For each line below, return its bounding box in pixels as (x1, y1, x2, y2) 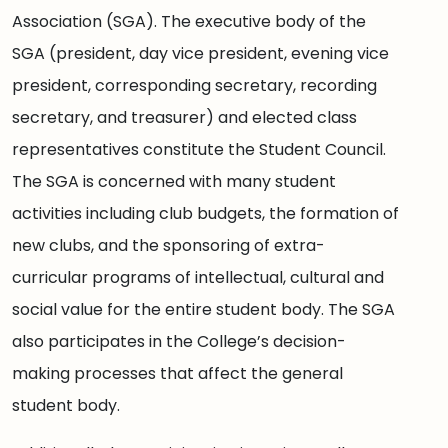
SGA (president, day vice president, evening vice (12, 42, 389, 65)
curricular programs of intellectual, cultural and (12, 266, 384, 289)
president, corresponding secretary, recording (12, 74, 377, 97)
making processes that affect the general (12, 362, 343, 385)
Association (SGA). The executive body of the (12, 10, 366, 33)
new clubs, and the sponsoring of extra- (12, 234, 325, 257)
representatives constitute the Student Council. (12, 138, 386, 161)
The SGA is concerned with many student (12, 170, 336, 193)
